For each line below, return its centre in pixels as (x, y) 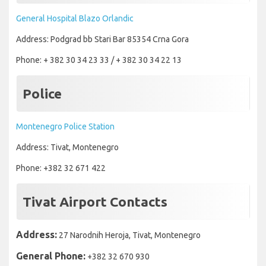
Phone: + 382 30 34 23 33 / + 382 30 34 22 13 (99, 60)
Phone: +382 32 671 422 (61, 168)
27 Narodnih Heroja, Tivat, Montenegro (129, 235)
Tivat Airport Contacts (95, 202)
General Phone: (51, 256)
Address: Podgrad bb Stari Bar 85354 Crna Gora (102, 39)
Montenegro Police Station (65, 127)
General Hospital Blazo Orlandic (75, 19)
